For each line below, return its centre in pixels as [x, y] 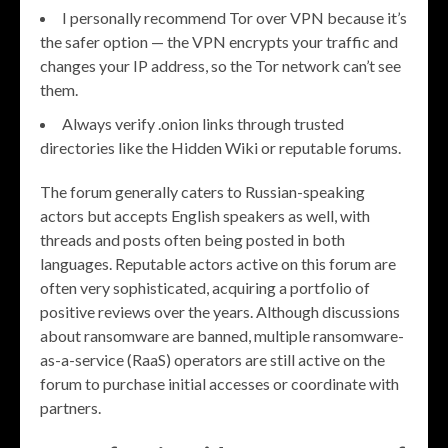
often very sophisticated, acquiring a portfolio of [205, 288]
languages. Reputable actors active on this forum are [218, 264]
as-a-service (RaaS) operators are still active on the [212, 360]
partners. [70, 408]
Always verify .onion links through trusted [203, 124]
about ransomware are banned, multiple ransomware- [222, 336]
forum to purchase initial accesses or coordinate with [219, 384]
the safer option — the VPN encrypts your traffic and [219, 42]
